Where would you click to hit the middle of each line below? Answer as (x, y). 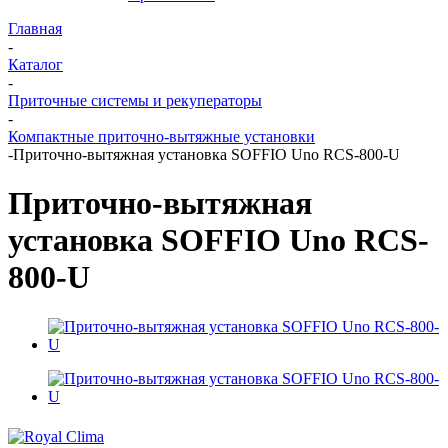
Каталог (35, 64)
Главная (35, 28)
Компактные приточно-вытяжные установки (161, 136)
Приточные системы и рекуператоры (135, 100)
